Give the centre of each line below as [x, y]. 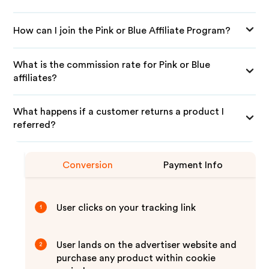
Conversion [88, 165]
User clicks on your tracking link [126, 208]
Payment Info [193, 165]
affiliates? [35, 78]
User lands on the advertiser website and [147, 245]
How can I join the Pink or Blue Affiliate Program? [122, 30]
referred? [35, 125]
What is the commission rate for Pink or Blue [112, 65]
